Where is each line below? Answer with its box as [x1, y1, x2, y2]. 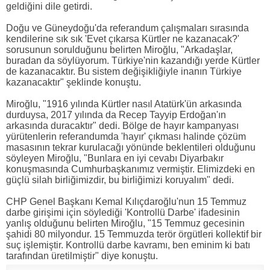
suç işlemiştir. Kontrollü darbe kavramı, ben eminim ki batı [6, 240, 250, 250]
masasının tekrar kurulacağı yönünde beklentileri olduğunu [6, 142, 256, 152]
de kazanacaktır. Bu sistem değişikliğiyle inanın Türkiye [6, 66, 242, 77]
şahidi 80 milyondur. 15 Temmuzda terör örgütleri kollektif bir [6, 229, 262, 239]
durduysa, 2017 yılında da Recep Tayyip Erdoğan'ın [6, 110, 226, 120]
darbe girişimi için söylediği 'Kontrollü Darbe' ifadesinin [6, 207, 240, 218]
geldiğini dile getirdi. [6, 1, 95, 11]
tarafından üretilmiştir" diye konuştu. [6, 251, 158, 261]
